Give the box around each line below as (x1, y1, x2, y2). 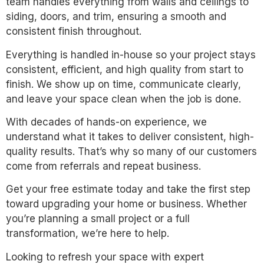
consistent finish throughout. (6, 25, 141, 38)
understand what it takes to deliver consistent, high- (6, 130, 254, 143)
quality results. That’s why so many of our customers (6, 145, 257, 157)
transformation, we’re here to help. (6, 227, 169, 240)
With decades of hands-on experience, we (6, 115, 207, 128)
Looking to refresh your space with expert (6, 250, 204, 263)
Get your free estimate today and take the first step (6, 183, 250, 196)
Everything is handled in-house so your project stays (6, 48, 256, 61)
